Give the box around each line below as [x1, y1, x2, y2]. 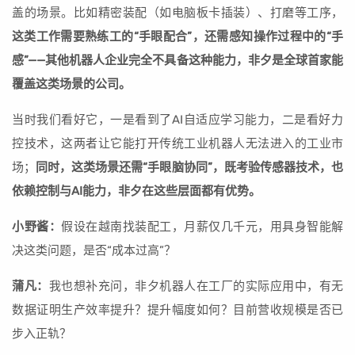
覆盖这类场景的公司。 [12, 77, 131, 92]
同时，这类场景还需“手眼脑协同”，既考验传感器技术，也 [36, 160, 344, 175]
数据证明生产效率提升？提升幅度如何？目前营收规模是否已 [12, 303, 343, 318]
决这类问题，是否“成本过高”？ [12, 243, 176, 258]
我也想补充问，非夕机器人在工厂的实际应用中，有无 [48, 279, 343, 294]
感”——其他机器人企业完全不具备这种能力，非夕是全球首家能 [12, 53, 343, 68]
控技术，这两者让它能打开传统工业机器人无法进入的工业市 [12, 136, 343, 151]
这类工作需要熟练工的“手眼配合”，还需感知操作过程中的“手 [12, 29, 343, 44]
